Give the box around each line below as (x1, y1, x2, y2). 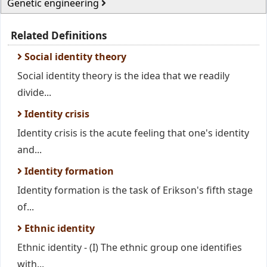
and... (17, 143, 42, 156)
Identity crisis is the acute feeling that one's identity (17, 126, 249, 139)
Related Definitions (11, 29, 107, 42)
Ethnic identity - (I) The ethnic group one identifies (17, 241, 242, 254)
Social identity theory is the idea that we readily (17, 69, 229, 82)
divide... (17, 86, 51, 99)
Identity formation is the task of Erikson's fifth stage (17, 184, 253, 197)
